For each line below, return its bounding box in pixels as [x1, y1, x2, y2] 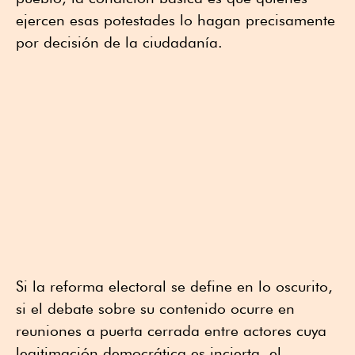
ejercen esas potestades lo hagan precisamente [16, 11, 335, 29]
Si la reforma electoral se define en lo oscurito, [16, 277, 333, 296]
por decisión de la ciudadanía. [16, 33, 223, 52]
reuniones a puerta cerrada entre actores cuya [16, 322, 326, 340]
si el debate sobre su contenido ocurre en [16, 300, 295, 318]
